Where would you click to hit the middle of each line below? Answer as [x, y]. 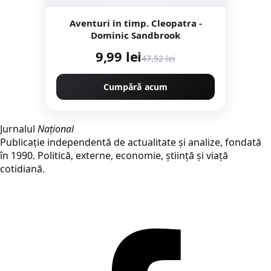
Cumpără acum [135, 87]
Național [56, 129]
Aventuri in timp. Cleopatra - [135, 23]
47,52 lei [159, 59]
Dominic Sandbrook [135, 35]
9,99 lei [119, 57]
